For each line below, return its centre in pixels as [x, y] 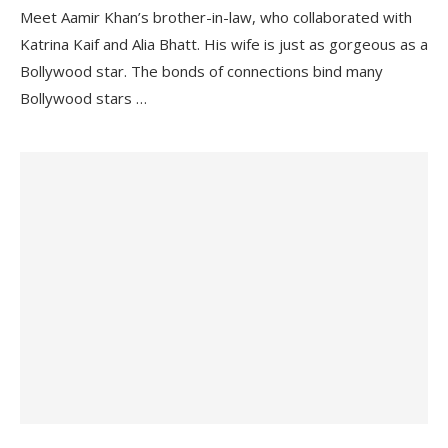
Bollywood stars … [83, 97]
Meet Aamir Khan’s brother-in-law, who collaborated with [216, 16]
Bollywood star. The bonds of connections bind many [201, 70]
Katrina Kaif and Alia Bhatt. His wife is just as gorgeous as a [224, 43]
